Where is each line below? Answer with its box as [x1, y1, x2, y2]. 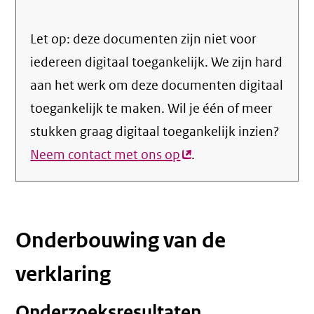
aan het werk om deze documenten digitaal [30, 77, 284, 94]
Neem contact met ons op [30, 146, 181, 163]
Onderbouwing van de [15, 227, 226, 254]
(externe [180, 146, 230, 163]
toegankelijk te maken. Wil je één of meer [30, 100, 273, 117]
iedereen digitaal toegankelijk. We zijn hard [30, 54, 283, 71]
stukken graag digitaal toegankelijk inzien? [30, 123, 280, 140]
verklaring [15, 261, 111, 287]
